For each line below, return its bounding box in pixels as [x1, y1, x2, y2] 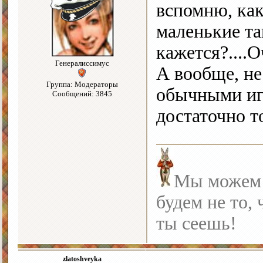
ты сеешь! [156, 213, 237, 234]
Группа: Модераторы [46, 80, 118, 89]
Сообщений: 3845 [52, 89, 112, 99]
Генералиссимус [55, 59, 109, 68]
